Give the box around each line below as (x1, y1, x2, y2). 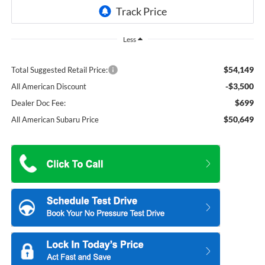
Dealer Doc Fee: (11, 98, 66, 108)
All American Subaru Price (11, 115, 99, 125)
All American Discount (11, 82, 86, 92)
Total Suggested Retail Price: (11, 65, 108, 75)
